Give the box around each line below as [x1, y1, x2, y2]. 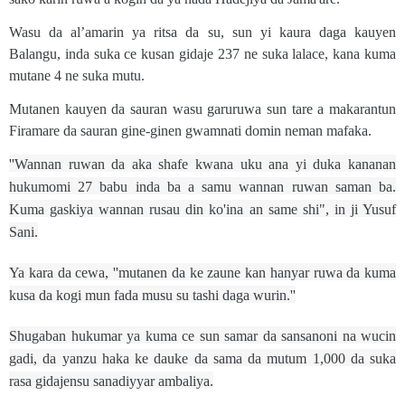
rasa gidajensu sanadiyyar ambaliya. [9, 373, 213, 390]
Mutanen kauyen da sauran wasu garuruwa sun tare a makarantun [9, 101, 396, 118]
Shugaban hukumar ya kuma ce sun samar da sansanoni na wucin [9, 328, 396, 344]
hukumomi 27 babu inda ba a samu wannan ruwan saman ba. [9, 179, 396, 195]
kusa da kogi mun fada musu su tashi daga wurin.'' [9, 287, 296, 304]
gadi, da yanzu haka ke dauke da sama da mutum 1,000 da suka [9, 351, 396, 367]
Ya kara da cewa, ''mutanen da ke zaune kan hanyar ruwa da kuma [9, 265, 396, 281]
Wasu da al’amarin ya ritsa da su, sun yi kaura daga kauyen [9, 24, 396, 41]
